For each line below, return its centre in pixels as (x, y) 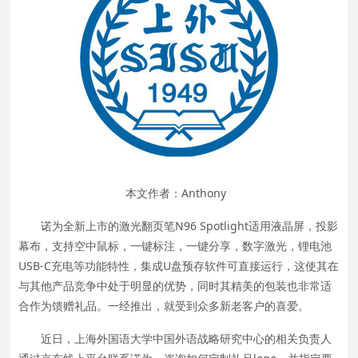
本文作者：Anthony (176, 193)
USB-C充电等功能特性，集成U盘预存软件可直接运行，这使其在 (179, 266)
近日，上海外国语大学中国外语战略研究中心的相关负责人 (187, 339)
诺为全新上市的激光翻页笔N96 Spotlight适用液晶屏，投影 (190, 226)
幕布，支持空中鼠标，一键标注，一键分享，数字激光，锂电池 (175, 246)
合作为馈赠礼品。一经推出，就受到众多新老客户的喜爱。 (164, 306)
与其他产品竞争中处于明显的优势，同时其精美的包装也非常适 (175, 286)
